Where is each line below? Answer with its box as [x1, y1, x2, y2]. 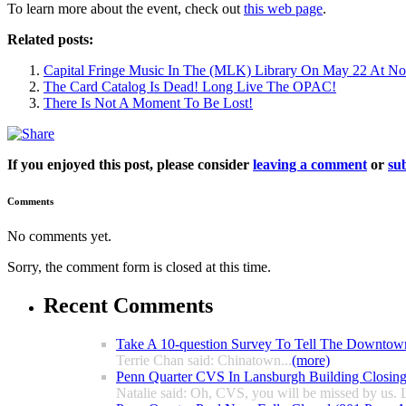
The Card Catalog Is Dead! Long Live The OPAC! [43, 78, 336, 94]
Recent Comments [43, 294, 213, 318]
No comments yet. [7, 228, 111, 245]
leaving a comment [253, 156, 367, 172]
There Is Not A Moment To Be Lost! [43, 94, 253, 111]
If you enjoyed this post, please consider [7, 156, 253, 172]
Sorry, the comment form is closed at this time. [7, 259, 271, 275]
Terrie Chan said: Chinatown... [116, 353, 292, 369]
